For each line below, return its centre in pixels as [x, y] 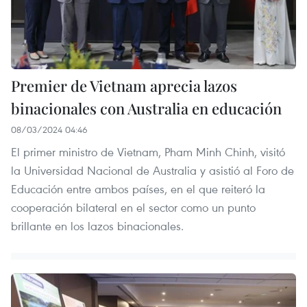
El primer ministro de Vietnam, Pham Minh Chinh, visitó [148, 151]
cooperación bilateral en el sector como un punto [133, 207]
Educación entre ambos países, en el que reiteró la [138, 188]
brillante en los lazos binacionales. [97, 225]
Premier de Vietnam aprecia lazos [124, 85]
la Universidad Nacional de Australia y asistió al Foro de [152, 170]
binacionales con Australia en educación [146, 108]
